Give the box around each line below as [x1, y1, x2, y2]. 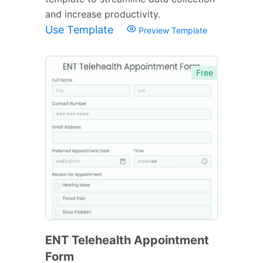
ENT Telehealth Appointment [45, 232, 209, 247]
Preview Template [136, 25, 207, 35]
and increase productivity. [45, 8, 160, 20]
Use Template [45, 23, 116, 36]
